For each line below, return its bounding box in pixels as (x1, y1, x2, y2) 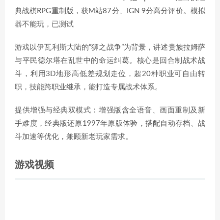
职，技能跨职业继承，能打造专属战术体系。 (15, 83, 162, 91)
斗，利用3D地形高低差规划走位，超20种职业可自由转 (15, 70, 205, 78)
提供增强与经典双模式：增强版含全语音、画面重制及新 (15, 107, 205, 114)
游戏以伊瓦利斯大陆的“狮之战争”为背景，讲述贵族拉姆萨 (15, 44, 205, 51)
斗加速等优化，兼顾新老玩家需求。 (15, 133, 133, 140)
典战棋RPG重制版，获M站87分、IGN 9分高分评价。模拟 (15, 7, 205, 15)
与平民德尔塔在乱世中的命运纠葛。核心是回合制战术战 (15, 57, 205, 64)
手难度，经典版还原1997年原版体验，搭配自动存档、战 (15, 120, 205, 127)
